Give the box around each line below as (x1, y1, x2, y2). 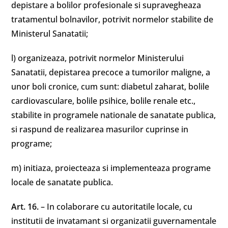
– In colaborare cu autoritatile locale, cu (41, 201, 193, 212)
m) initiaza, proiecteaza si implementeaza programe (11, 162, 211, 174)
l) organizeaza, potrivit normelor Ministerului (11, 52, 184, 64)
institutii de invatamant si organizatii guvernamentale (11, 215, 217, 226)
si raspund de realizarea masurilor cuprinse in (11, 124, 189, 135)
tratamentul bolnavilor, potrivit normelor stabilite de (11, 14, 214, 25)
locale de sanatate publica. (11, 177, 113, 188)
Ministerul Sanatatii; (11, 28, 89, 39)
